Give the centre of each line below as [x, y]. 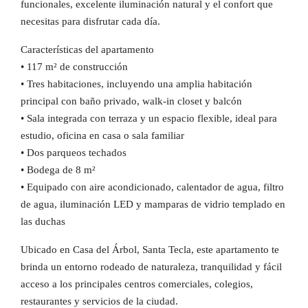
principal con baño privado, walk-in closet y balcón [131, 101]
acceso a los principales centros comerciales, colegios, [137, 284]
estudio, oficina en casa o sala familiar [102, 135]
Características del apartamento [87, 49]
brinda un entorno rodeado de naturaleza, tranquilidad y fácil [151, 267]
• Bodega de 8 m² [58, 170]
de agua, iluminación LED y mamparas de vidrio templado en [153, 204]
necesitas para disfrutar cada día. [90, 21]
